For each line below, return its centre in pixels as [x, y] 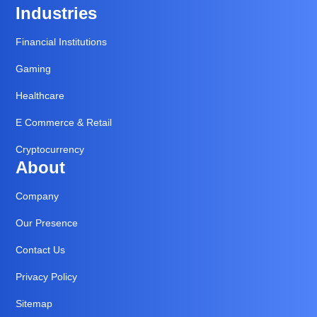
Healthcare [40, 96]
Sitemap [34, 304]
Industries [56, 13]
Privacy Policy [46, 277]
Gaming [33, 69]
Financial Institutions [61, 42]
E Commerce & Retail [64, 123]
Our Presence [47, 223]
